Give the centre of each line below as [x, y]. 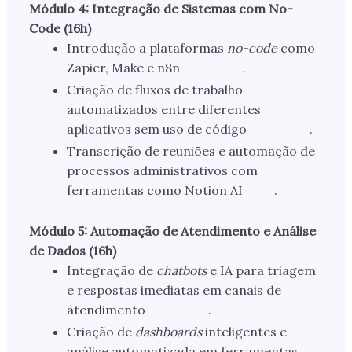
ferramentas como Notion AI [154, 191]
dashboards [168, 332]
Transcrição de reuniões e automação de [191, 151]
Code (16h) [60, 29]
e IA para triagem [261, 271]
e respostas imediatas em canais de [174, 290]
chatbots [181, 271]
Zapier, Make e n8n [123, 68]
